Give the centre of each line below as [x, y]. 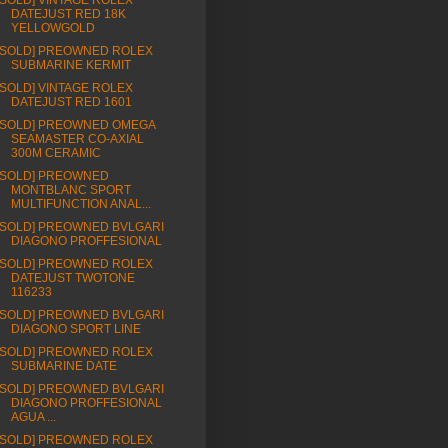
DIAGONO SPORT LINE [75, 329]
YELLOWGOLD [52, 28]
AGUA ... [33, 417]
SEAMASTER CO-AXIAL [77, 139]
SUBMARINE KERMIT [70, 65]
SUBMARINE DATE [63, 366]
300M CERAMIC [55, 153]
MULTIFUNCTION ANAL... [80, 204]
